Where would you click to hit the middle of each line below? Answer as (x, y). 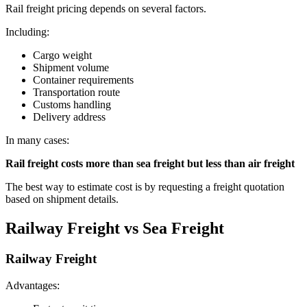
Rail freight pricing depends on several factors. (106, 9)
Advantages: (33, 285)
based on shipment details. (62, 199)
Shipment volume (71, 68)
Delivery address (69, 117)
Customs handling (72, 105)
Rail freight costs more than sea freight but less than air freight (150, 164)
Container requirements (83, 80)
